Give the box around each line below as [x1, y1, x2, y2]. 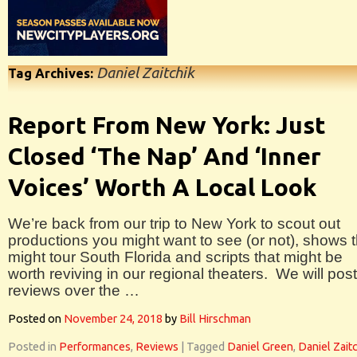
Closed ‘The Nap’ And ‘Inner [8, 143, 321, 170]
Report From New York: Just [8, 112, 326, 139]
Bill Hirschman [179, 312, 251, 325]
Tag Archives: [8, 66, 96, 80]
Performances [59, 340, 131, 353]
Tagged [186, 340, 225, 353]
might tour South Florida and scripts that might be [8, 249, 343, 265]
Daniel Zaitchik [96, 65, 194, 81]
